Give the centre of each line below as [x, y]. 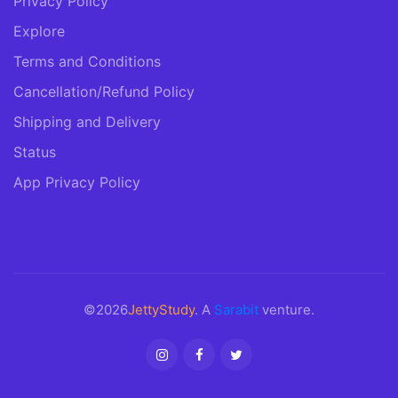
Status [35, 152]
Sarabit [236, 310]
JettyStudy [161, 310]
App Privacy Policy [77, 183]
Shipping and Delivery [87, 122]
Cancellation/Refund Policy [104, 92]
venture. [287, 310]
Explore [39, 32]
